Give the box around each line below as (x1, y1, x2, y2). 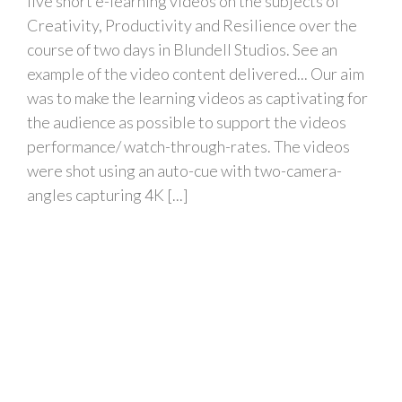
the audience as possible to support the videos (27, 112, 346, 133)
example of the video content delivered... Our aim (27, 64, 364, 84)
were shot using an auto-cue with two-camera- (27, 161, 342, 181)
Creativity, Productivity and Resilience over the (27, 15, 357, 36)
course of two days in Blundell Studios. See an (27, 39, 337, 60)
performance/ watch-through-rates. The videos (27, 136, 350, 157)
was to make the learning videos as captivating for (27, 88, 368, 109)
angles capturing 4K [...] (27, 185, 188, 205)
